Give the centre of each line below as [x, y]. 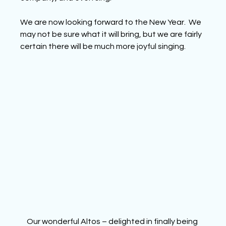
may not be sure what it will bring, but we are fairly [112, 34]
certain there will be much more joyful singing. [103, 46]
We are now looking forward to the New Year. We [112, 22]
